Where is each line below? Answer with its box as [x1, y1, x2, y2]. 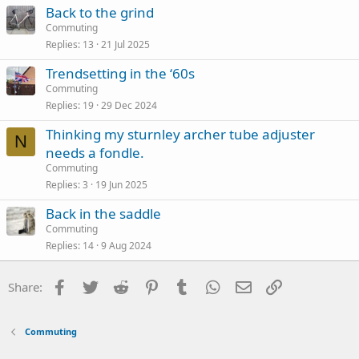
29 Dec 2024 [101, 99, 157, 113]
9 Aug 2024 [101, 239, 151, 253]
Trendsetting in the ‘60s [46, 64, 195, 83]
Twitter [99, 277, 139, 294]
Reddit [131, 277, 167, 294]
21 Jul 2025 [101, 38, 150, 52]
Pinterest [161, 277, 211, 294]
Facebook [69, 277, 123, 294]
